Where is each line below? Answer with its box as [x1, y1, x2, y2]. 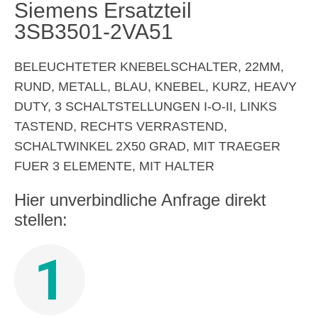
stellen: [14, 210, 67, 229]
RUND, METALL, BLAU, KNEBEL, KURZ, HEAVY [14, 79, 297, 94]
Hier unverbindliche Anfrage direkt [14, 190, 266, 209]
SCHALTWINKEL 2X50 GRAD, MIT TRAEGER [14, 139, 280, 153]
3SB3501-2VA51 [14, 20, 173, 43]
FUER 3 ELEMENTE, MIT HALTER [14, 159, 214, 173]
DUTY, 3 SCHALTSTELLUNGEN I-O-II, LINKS [14, 99, 277, 114]
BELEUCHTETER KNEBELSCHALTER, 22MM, [14, 60, 284, 74]
